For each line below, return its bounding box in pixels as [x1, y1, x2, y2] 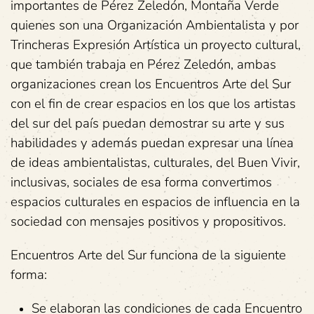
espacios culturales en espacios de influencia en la [11, 193, 300, 212]
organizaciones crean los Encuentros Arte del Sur [11, 75, 291, 94]
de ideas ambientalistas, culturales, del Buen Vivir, [11, 153, 300, 172]
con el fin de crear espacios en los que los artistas [11, 95, 296, 114]
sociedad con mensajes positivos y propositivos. [11, 212, 286, 231]
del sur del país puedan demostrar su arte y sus [11, 114, 285, 133]
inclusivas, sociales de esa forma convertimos [11, 173, 272, 192]
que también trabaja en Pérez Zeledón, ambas [11, 55, 276, 74]
